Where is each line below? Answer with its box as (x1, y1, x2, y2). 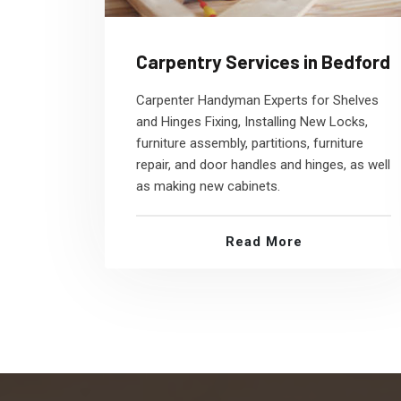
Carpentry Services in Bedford (136, 50, 390, 73)
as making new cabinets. (136, 178, 280, 194)
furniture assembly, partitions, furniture (136, 135, 363, 151)
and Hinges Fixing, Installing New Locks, (136, 114, 368, 130)
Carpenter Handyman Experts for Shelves (136, 92, 379, 108)
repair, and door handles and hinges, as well (136, 157, 390, 173)
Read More (225, 234, 303, 250)
